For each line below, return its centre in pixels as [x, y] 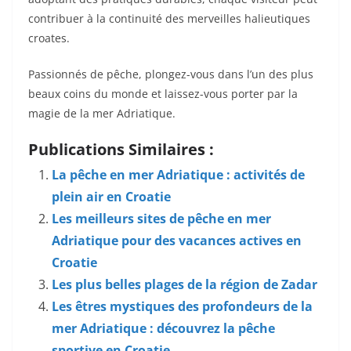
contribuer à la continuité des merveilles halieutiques [169, 19]
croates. [49, 38]
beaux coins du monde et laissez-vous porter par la [163, 94]
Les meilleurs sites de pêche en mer [161, 219]
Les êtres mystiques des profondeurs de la [182, 307]
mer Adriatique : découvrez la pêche [163, 329]
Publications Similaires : [121, 150]
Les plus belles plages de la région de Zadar [185, 285]
